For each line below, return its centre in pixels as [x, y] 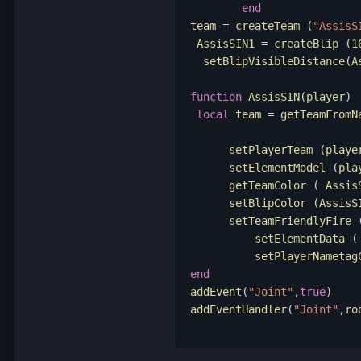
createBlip [306, 43]
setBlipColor [251, 203]
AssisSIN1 [226, 43]
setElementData [297, 238]
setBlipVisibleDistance [268, 61]
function [216, 96]
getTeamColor [251, 185]
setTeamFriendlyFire [274, 220]
